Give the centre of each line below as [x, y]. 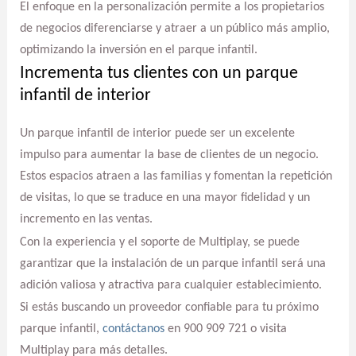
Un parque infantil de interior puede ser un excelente [157, 133]
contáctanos [133, 329]
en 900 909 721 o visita [225, 329]
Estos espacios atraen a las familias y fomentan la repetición [176, 176]
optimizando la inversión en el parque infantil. [138, 50]
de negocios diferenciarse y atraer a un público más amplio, [174, 29]
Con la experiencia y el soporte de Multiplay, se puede [159, 242]
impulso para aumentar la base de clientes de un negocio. [169, 155]
